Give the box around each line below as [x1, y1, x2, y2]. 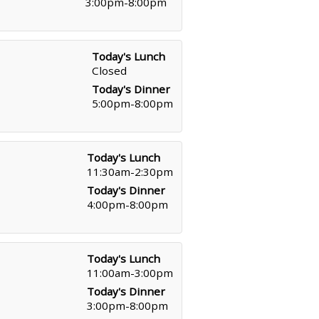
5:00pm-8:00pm [92, 96, 173, 110]
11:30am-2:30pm [87, 164, 173, 179]
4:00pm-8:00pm [87, 197, 168, 211]
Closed [92, 63, 127, 78]
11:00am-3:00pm [87, 266, 173, 280]
